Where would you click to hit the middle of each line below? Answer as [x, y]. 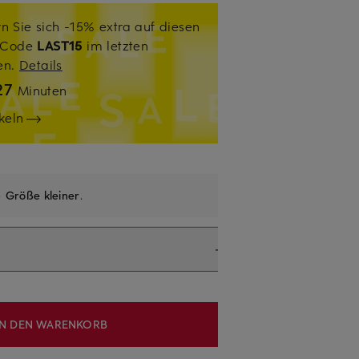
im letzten [115, 45]
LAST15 [60, 45]
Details [41, 65]
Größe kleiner [42, 196]
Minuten [42, 90]
